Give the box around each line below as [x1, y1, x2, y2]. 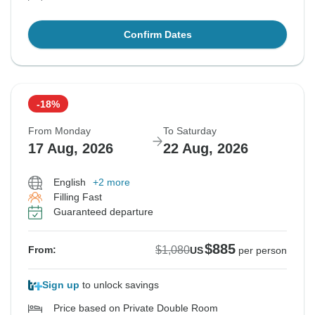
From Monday [28, 125, 91, 137]
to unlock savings [79, 279, 159, 291]
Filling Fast [53, 191, 102, 203]
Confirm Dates [123, 29, 192, 41]
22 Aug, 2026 [163, 141, 248, 157]
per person [238, 245, 287, 257]
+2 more [93, 176, 130, 188]
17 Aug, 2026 [28, 141, 113, 157]
